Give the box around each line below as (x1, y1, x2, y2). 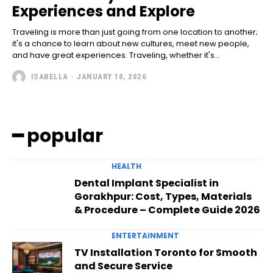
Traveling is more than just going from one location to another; (12, 26, 258, 38)
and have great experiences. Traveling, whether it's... (12, 49, 220, 61)
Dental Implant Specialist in (74, 175, 219, 190)
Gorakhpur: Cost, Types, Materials (74, 189, 252, 204)
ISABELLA (30, 72, 68, 82)
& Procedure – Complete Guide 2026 (74, 202, 260, 217)
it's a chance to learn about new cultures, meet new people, (12, 37, 249, 49)
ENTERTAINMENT (111, 230, 179, 241)
